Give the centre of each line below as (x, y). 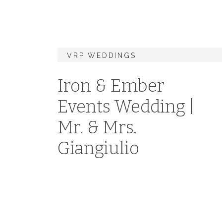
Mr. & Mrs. (97, 127)
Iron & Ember (111, 86)
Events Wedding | (126, 107)
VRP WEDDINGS (102, 55)
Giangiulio (98, 148)
